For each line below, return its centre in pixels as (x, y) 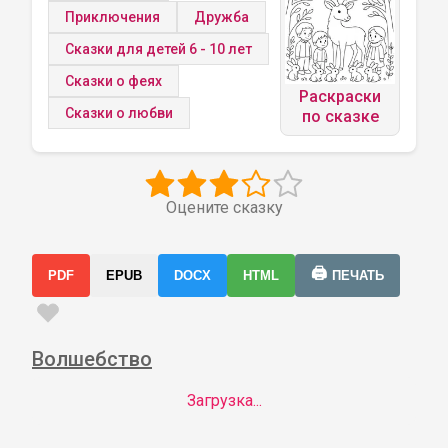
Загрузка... (224, 400)
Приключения (112, 17)
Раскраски (340, 96)
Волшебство (92, 359)
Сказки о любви (119, 113)
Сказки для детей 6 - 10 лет (158, 49)
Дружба (221, 17)
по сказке (340, 116)
